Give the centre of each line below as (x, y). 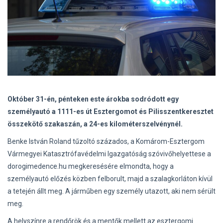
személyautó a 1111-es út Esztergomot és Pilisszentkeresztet (111, 111)
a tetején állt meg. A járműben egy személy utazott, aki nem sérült (111, 191)
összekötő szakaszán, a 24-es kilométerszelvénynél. (95, 124)
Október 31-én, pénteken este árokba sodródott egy (93, 99)
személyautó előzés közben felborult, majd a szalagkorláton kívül (110, 178)
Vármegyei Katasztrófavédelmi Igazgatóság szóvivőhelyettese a (109, 154)
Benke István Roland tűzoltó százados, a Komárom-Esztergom (106, 141)
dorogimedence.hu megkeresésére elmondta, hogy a (91, 166)
